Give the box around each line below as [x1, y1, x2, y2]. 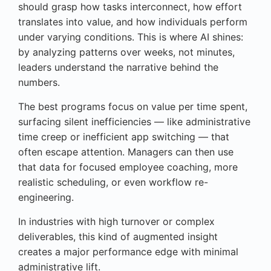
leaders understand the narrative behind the [18, 61, 218, 74]
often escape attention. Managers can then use [18, 146, 233, 158]
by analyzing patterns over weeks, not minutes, [18, 46, 235, 59]
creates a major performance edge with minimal [18, 246, 238, 258]
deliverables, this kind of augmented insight [18, 230, 218, 243]
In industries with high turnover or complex [18, 215, 215, 228]
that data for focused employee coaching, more [18, 161, 238, 174]
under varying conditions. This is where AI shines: [18, 31, 243, 44]
